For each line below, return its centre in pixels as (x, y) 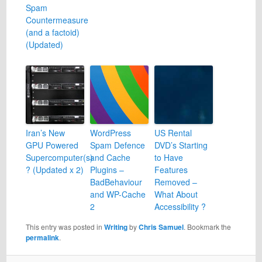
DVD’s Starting (181, 145)
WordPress (110, 133)
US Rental (173, 133)
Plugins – (107, 170)
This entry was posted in (65, 227)
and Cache (110, 158)
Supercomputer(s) (59, 158)
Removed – (175, 182)
